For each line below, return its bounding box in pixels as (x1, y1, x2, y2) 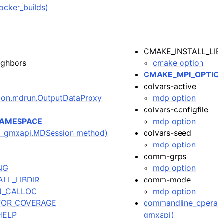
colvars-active (144, 81, 197, 91)
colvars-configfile (144, 105, 209, 114)
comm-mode (144, 175, 191, 184)
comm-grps (144, 151, 187, 161)
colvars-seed (144, 128, 192, 138)
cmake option (153, 58, 204, 68)
